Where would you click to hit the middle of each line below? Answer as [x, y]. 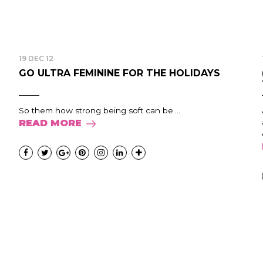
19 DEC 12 [36, 58]
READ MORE [50, 123]
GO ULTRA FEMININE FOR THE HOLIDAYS [120, 73]
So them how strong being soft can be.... [100, 110]
